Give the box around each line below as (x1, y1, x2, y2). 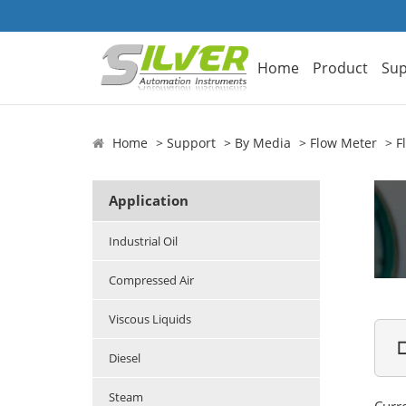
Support (167, 134, 216, 152)
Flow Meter (310, 134, 377, 152)
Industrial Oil (109, 233, 178, 250)
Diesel (109, 350, 140, 367)
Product (313, 57, 369, 78)
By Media (235, 134, 291, 152)
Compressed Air (109, 272, 194, 289)
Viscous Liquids (109, 311, 191, 328)
